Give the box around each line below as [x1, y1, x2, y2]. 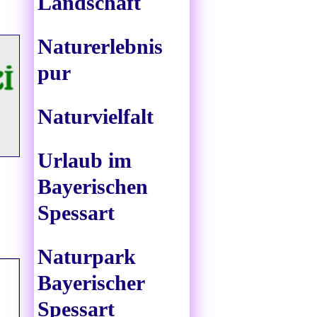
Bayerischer [38, 271, 144, 295]
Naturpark [38, 245, 136, 269]
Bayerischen [38, 175, 148, 199]
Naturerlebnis [38, 35, 163, 59]
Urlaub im [38, 149, 132, 173]
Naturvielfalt [38, 105, 154, 129]
